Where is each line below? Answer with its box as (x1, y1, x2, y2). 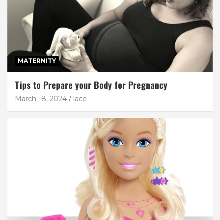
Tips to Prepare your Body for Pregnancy (15, 79, 167, 92)
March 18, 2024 (15, 94, 67, 104)
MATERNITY (18, 57, 56, 65)
